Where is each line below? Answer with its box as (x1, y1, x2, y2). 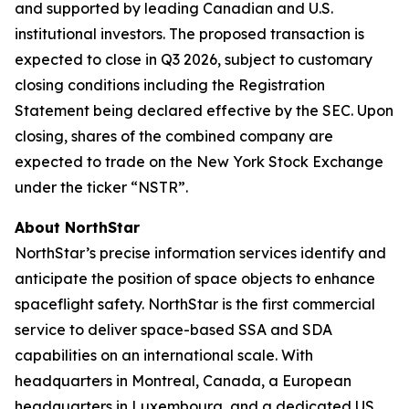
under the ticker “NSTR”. (15, 178, 188, 196)
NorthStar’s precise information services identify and (15, 244, 386, 262)
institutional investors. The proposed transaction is (15, 25, 364, 43)
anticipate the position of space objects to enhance (15, 269, 375, 288)
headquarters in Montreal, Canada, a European (15, 372, 351, 390)
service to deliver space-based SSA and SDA (15, 320, 332, 339)
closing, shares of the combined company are (15, 127, 333, 145)
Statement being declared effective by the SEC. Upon (15, 101, 393, 120)
